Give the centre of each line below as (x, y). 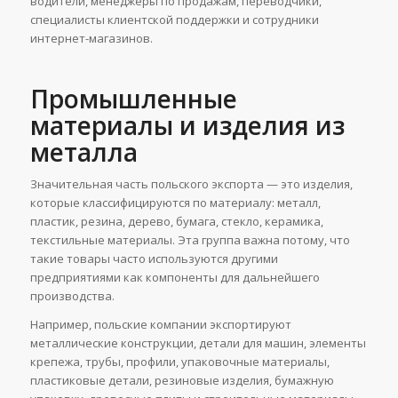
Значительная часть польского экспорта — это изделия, (191, 183)
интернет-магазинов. (91, 38)
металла (84, 151)
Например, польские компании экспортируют (160, 325)
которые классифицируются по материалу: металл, (175, 202)
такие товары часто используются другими (154, 258)
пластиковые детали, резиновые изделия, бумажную (182, 381)
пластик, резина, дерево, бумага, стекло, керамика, (176, 221)
